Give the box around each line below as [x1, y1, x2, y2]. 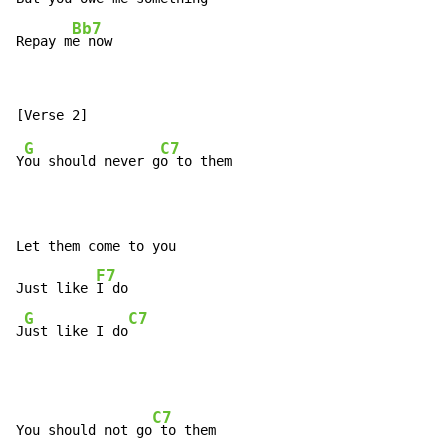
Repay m [16, 33, 72, 50]
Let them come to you [16, 238, 176, 255]
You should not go [16, 422, 152, 439]
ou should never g [24, 153, 160, 170]
